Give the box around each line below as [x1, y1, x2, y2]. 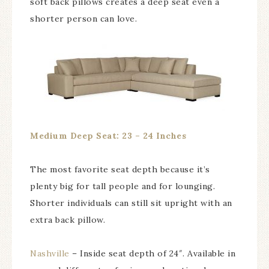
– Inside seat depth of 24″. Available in [69, 248, 235, 259]
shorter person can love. [30, 13, 137, 24]
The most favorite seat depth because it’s [30, 164, 210, 175]
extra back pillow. [30, 214, 105, 225]
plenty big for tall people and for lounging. [30, 181, 215, 192]
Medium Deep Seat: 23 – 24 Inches [30, 130, 186, 141]
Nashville [30, 248, 70, 259]
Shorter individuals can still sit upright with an [30, 198, 232, 208]
